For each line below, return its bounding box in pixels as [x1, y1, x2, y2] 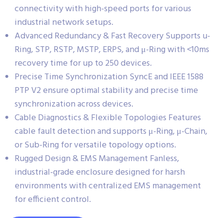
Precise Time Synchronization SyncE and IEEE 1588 [15, 70, 203, 84]
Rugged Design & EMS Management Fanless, [15, 151, 179, 166]
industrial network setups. [15, 15, 113, 30]
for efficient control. [15, 192, 91, 207]
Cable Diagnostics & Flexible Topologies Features [15, 110, 201, 125]
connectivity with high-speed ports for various [15, 1, 191, 16]
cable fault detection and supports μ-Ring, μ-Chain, [15, 124, 207, 139]
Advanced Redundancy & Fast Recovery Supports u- [15, 29, 210, 43]
